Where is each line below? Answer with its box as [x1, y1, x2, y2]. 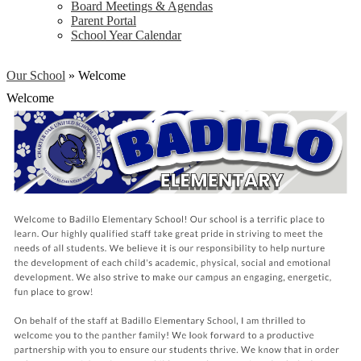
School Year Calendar [71, 28, 181, 42]
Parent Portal [71, 14, 136, 27]
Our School [6, 68, 65, 82]
